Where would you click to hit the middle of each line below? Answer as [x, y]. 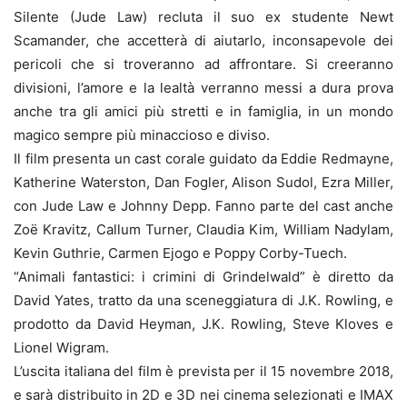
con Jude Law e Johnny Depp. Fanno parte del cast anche [203, 206]
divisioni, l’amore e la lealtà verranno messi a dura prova [203, 88]
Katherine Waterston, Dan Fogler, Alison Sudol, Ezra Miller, [203, 183]
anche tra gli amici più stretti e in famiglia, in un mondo [203, 112]
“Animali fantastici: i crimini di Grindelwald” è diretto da [203, 277]
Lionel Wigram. [61, 348]
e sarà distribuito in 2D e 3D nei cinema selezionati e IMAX [203, 395]
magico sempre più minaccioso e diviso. [142, 135]
